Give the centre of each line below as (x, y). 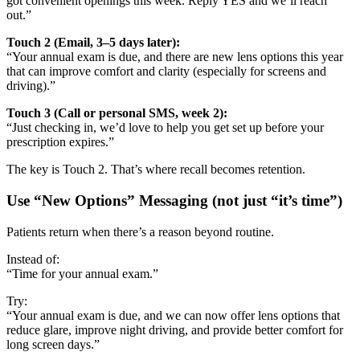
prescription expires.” (60, 142)
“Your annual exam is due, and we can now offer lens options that (173, 315)
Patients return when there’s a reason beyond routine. (140, 231)
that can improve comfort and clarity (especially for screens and (166, 72)
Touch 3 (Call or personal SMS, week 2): (117, 113)
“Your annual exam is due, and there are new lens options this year (175, 57)
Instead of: (33, 259)
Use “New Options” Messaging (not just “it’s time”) (174, 201)
